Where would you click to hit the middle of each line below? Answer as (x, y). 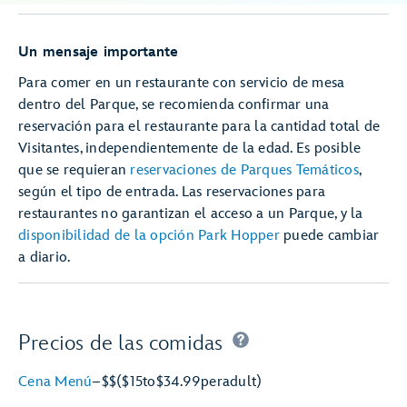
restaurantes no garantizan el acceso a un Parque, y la (191, 214)
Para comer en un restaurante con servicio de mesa (182, 83)
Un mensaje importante (102, 52)
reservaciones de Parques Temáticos (244, 170)
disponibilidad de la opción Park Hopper (149, 236)
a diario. (45, 258)
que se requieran (74, 170)
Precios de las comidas (121, 343)
